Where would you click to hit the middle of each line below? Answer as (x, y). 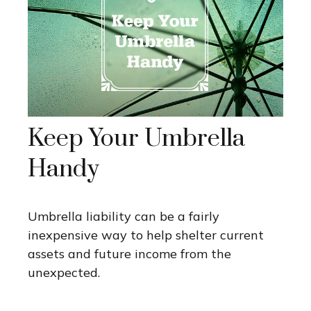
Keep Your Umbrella (136, 139)
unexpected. (64, 273)
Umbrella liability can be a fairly (124, 217)
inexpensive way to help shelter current (146, 235)
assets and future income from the (129, 254)
